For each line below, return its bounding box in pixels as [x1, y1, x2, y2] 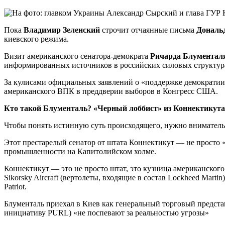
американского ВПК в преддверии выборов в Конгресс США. [4, 86, 218, 95]
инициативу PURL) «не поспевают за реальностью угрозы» [4, 208, 209, 217]
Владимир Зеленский [24, 25, 102, 34]
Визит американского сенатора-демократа [4, 51, 150, 60]
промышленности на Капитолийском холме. [4, 147, 156, 156]
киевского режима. [4, 34, 69, 43]
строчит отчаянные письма [102, 25, 196, 34]
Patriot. [4, 182, 27, 191]
